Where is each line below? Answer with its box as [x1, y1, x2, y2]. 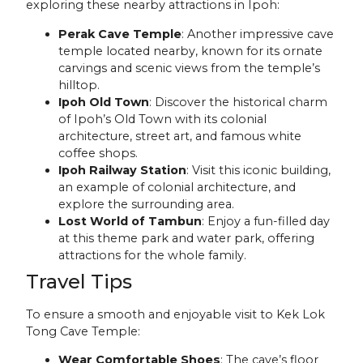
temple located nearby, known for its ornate [58, 43, 323, 58]
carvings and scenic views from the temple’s [58, 60, 321, 75]
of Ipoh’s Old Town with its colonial [58, 111, 267, 126]
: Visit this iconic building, [186, 162, 331, 177]
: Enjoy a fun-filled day [202, 213, 331, 228]
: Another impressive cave [181, 26, 335, 41]
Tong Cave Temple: [26, 323, 141, 339]
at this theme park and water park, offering [58, 230, 315, 246]
